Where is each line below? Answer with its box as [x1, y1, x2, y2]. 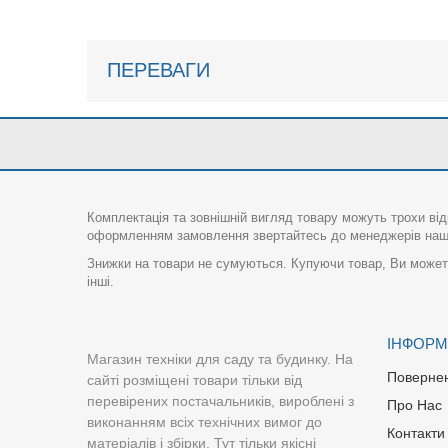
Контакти [387, 424, 445, 441]
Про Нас [387, 396, 442, 413]
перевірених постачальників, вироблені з [87, 392, 354, 409]
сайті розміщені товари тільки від [87, 371, 302, 388]
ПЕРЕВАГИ [107, 58, 210, 81]
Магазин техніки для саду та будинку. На [87, 350, 353, 367]
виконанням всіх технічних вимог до [87, 413, 322, 430]
